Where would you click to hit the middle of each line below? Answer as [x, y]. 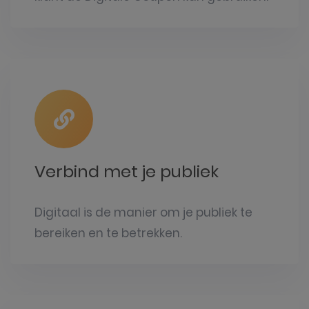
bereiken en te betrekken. [108, 233]
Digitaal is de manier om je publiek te [143, 212]
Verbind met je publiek [127, 171]
